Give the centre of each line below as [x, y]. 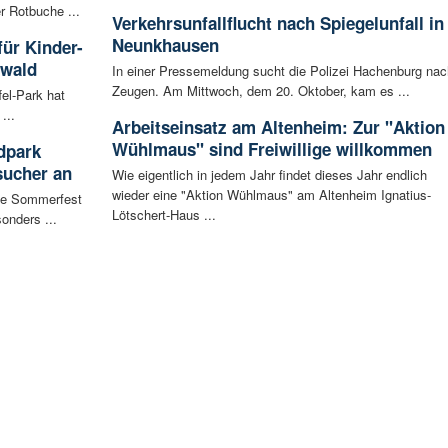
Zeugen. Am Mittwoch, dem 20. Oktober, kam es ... [260, 91]
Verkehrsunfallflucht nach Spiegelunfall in [277, 23]
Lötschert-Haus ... [163, 215]
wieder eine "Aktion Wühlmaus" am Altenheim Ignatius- [271, 195]
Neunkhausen [165, 45]
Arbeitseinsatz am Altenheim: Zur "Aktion [278, 127]
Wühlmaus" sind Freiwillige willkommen [271, 149]
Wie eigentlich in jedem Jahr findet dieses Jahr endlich [269, 175]
